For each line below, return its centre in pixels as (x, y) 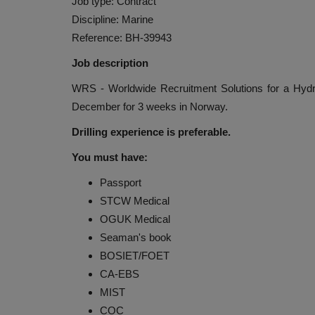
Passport (121, 183)
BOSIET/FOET (135, 256)
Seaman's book (136, 238)
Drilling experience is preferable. (151, 132)
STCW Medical (135, 201)
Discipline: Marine (112, 20)
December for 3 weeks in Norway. (150, 107)
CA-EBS (120, 274)
